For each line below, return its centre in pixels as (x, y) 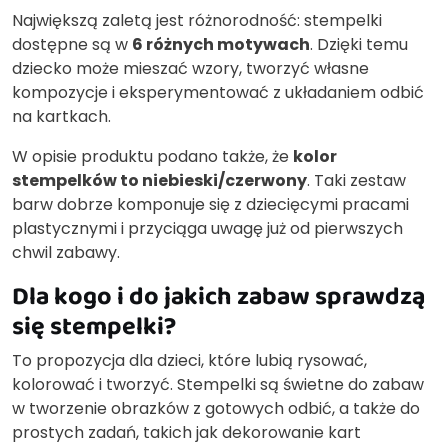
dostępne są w (72, 45)
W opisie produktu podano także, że (152, 157)
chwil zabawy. (66, 253)
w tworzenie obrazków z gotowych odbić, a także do (216, 409)
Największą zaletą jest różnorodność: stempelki (197, 21)
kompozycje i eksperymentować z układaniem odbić (218, 93)
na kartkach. (61, 117)
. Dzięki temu (359, 45)
